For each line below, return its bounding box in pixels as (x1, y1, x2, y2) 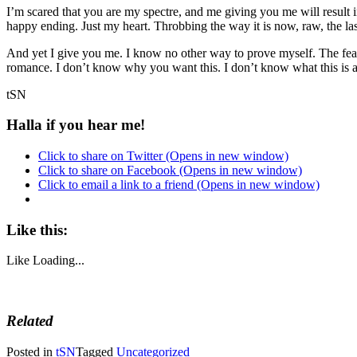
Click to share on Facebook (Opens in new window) (38, 163, 302, 178)
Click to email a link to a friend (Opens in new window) (38, 178, 320, 192)
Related (6, 312, 53, 330)
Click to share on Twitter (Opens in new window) (38, 149, 288, 163)
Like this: (6, 221, 68, 238)
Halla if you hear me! (6, 116, 145, 134)
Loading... (33, 253, 84, 268)
